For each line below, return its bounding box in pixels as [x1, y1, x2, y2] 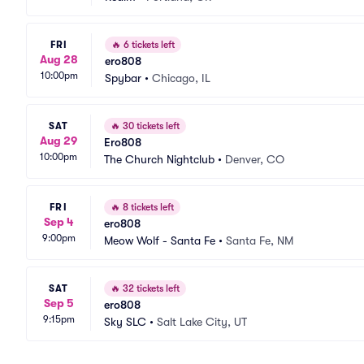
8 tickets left [120, 201, 174, 213]
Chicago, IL [152, 71, 210, 84]
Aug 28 [40, 52, 78, 66]
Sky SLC [104, 315, 146, 328]
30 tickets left [120, 120, 180, 132]
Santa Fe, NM [226, 234, 293, 247]
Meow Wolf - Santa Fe [104, 234, 215, 247]
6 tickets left [121, 39, 175, 50]
